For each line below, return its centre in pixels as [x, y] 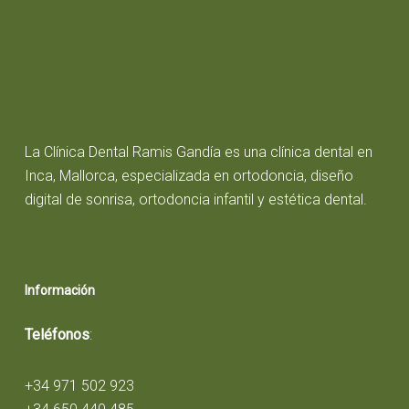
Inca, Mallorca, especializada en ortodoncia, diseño [189, 175]
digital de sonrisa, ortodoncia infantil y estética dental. [195, 199]
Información [59, 290]
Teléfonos [57, 334]
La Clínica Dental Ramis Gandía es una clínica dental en [198, 152]
